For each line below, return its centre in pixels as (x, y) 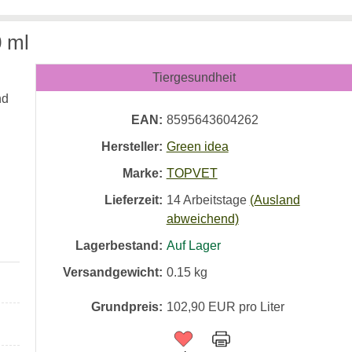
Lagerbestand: (119, 246)
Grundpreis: (126, 307)
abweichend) (202, 219)
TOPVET (192, 173)
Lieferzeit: (133, 200)
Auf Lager (193, 246)
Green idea (197, 147)
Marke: (142, 173)
